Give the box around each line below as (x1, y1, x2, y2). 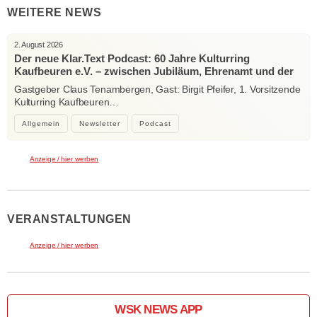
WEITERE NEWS (7, 6, 101, 18)
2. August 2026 (14, 40, 63, 49)
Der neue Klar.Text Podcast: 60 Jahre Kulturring (14, 52, 250, 64)
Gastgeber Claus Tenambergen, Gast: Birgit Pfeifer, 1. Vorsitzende (14, 83, 301, 95)
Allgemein (22, 120, 60, 127)
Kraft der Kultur (14, 78, 92, 90)
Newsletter (79, 120, 120, 127)
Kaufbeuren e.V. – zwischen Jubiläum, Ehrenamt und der (14, 65, 294, 77)
